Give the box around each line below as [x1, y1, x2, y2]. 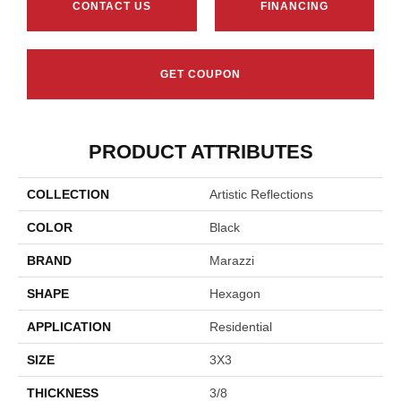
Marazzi [209, 253, 254, 269]
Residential [209, 320, 272, 335]
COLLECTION [27, 187, 109, 202]
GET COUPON [160, 68, 241, 81]
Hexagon [209, 286, 260, 302]
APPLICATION [27, 320, 111, 335]
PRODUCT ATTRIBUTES [88, 141, 313, 164]
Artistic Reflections [209, 187, 313, 202]
